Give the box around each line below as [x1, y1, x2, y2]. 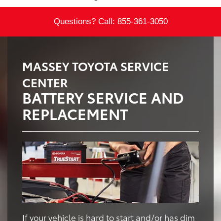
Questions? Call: [53, 16, 117, 26]
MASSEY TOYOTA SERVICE [22, 57, 169, 74]
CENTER [22, 73, 68, 90]
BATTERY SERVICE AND [22, 86, 184, 108]
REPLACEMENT [22, 102, 128, 124]
